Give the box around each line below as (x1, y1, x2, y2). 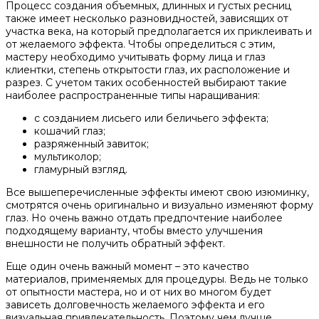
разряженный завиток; (34, 137, 149, 151)
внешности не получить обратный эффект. (6, 237, 225, 251)
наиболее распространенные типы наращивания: (6, 89, 260, 103)
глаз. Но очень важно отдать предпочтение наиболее (6, 211, 283, 225)
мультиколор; (34, 150, 101, 164)
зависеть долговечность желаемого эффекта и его (6, 298, 265, 312)
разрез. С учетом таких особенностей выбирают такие (6, 76, 287, 90)
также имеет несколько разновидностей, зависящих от (6, 12, 288, 26)
